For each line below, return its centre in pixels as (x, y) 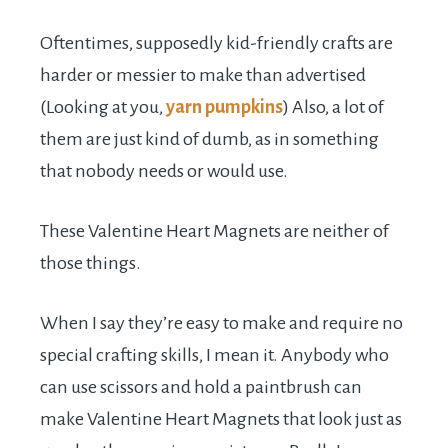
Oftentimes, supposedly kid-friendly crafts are (216, 43)
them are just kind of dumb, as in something (209, 139)
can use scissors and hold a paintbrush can (201, 387)
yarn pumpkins (224, 107)
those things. (90, 263)
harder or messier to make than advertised (203, 75)
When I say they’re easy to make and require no (221, 323)
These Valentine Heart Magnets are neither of (214, 231)
